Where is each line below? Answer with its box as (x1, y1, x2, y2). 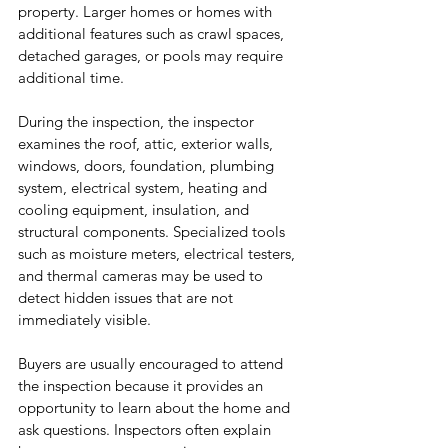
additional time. (18, 68, 124, 88)
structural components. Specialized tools (18, 222, 289, 242)
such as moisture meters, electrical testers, (18, 244, 299, 264)
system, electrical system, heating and (18, 178, 271, 198)
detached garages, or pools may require (18, 46, 287, 66)
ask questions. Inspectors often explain (18, 420, 275, 440)
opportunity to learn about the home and (18, 398, 294, 418)
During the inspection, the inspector (18, 112, 258, 132)
